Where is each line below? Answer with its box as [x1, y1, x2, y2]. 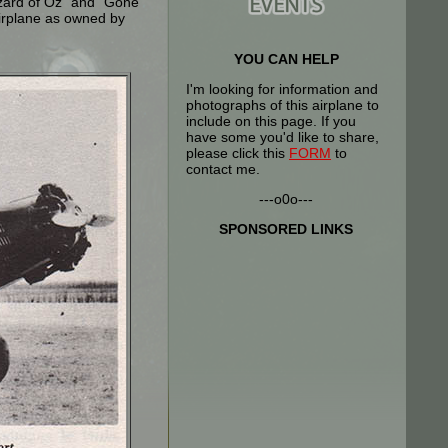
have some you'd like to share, [186, 129, 379, 145]
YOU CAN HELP [233, 51, 339, 67]
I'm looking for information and [186, 81, 378, 97]
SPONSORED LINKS [219, 221, 353, 237]
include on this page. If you [186, 113, 356, 129]
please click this [186, 145, 289, 161]
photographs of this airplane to [186, 97, 379, 113]
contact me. [186, 161, 260, 177]
